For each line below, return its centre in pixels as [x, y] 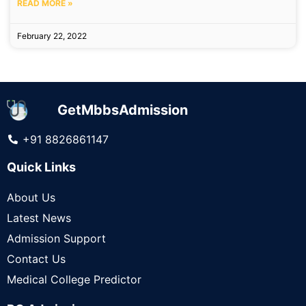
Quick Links [41, 167]
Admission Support [56, 238]
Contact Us [36, 259]
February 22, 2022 [52, 36]
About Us [31, 197]
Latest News [39, 218]
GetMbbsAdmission [123, 110]
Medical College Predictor [74, 279]
